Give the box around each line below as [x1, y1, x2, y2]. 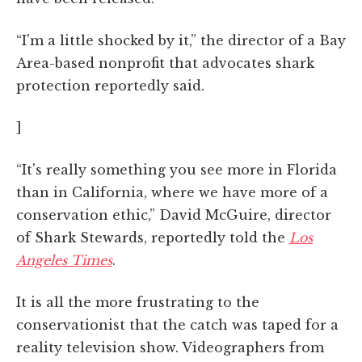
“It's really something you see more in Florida [16, 162, 337, 179]
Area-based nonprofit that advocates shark [16, 55, 314, 72]
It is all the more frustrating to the [16, 294, 259, 311]
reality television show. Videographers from [16, 339, 324, 356]
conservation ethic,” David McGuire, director [16, 207, 331, 224]
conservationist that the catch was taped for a [16, 317, 339, 334]
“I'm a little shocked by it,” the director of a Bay [16, 32, 346, 49]
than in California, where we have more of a [16, 184, 328, 201]
